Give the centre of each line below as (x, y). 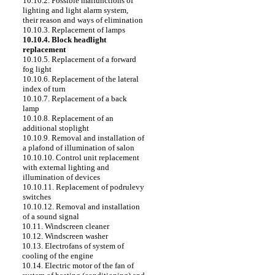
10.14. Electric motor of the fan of (78, 265)
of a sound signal (51, 216)
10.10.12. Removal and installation (81, 207)
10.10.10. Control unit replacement (81, 157)
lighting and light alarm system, (76, 10)
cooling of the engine (58, 256)
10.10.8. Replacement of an (68, 118)
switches (37, 197)
